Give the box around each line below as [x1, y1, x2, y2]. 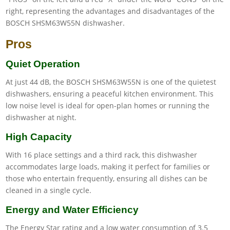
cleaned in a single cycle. [6, 185, 92, 195]
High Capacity [6, 131, 72, 142]
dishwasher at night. [6, 112, 77, 122]
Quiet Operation [6, 58, 81, 69]
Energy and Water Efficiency [6, 204, 139, 215]
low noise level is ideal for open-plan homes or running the [6, 100, 210, 110]
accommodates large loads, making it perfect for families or [6, 161, 210, 171]
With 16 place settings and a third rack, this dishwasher [6, 149, 198, 160]
